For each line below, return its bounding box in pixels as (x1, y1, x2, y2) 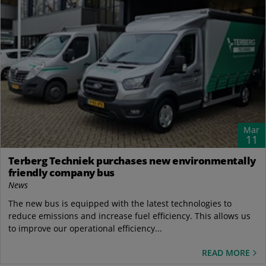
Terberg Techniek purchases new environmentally (8, 154, 256, 168)
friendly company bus (8, 166, 115, 180)
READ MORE (202, 246, 250, 258)
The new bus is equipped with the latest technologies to (8, 198, 232, 210)
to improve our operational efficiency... (8, 223, 162, 235)
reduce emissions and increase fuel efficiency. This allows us (8, 210, 251, 222)
